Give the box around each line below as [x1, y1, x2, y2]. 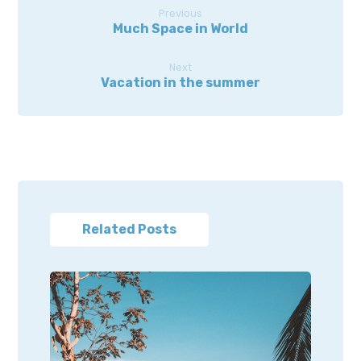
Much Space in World [113, 21, 248, 37]
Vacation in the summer [101, 75, 260, 91]
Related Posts [82, 222, 177, 238]
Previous [159, 7, 202, 20]
